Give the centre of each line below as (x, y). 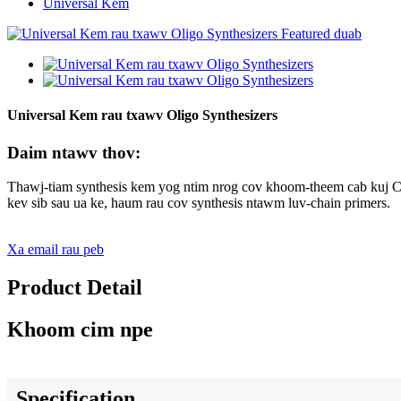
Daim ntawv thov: (74, 152)
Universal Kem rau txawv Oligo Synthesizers (142, 115)
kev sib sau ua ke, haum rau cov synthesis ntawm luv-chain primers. (199, 203)
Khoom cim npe (80, 330)
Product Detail (75, 288)
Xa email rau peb (55, 250)
